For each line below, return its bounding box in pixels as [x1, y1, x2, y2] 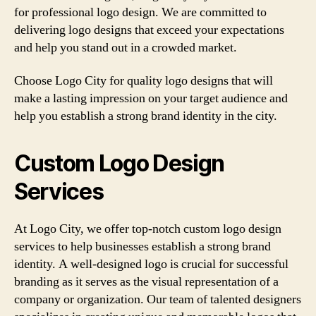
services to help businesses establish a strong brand [14, 238, 271, 255]
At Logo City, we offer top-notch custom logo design [14, 221, 281, 237]
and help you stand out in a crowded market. [14, 39, 237, 56]
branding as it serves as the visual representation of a [14, 274, 279, 290]
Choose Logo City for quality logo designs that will [14, 73, 273, 89]
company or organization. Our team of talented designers [14, 291, 301, 308]
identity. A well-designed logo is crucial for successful [14, 256, 288, 272]
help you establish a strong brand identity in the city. [14, 108, 277, 124]
